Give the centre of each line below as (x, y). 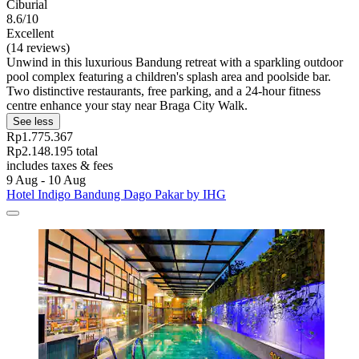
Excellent (30, 34)
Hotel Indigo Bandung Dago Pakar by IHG (116, 195)
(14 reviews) (38, 48)
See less (33, 122)
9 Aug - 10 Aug (46, 180)
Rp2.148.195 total (52, 151)
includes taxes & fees (60, 166)
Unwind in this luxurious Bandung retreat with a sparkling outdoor (175, 63)
